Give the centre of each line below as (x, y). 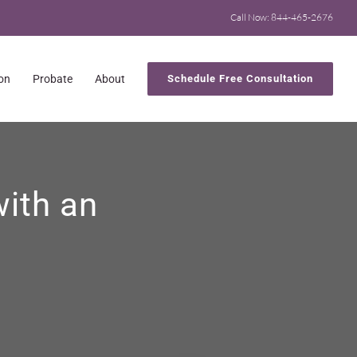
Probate (53, 78)
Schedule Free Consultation (240, 78)
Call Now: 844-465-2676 (282, 17)
